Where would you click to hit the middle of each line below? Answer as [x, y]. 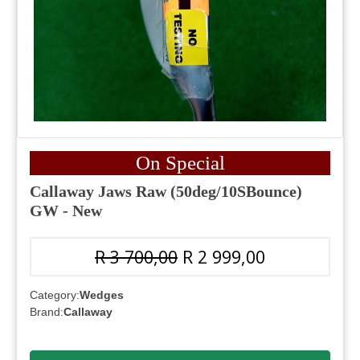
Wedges [102, 295]
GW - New [66, 211]
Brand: [47, 311]
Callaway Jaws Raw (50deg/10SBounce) [166, 192]
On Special [180, 163]
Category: [55, 295]
